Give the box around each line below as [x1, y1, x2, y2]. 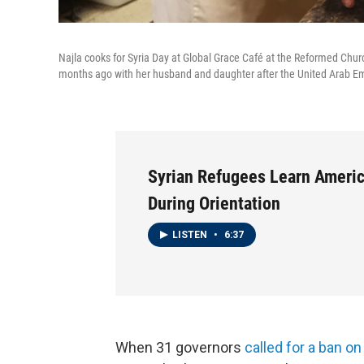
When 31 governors [115, 338, 245, 356]
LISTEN [172, 228, 210, 240]
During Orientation [148, 193, 280, 214]
